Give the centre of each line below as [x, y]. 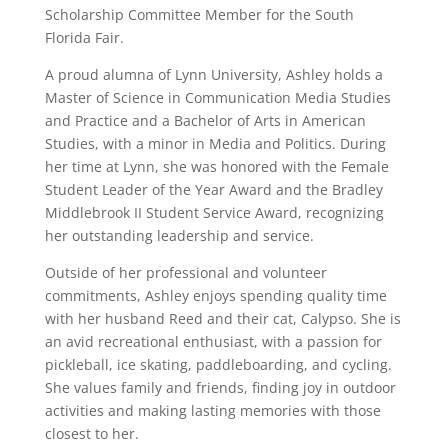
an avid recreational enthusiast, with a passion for [213, 341]
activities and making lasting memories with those [212, 410]
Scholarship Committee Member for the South [199, 14]
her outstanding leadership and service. [179, 235]
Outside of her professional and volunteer [185, 272]
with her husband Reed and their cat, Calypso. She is [222, 318]
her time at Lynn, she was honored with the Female [216, 166]
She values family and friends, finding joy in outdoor [220, 387]
